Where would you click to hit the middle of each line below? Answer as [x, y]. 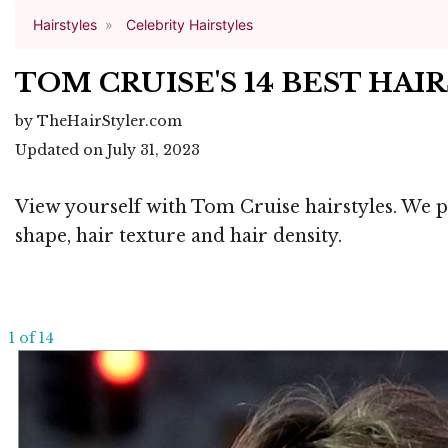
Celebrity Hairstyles [190, 24]
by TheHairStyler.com [98, 121]
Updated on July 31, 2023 [107, 150]
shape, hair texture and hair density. [178, 236]
